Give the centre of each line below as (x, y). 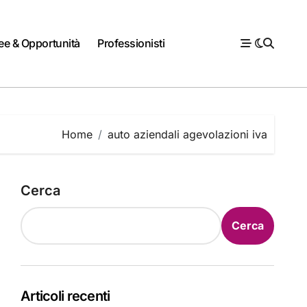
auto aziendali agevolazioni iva (187, 134)
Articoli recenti (65, 296)
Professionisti (131, 44)
